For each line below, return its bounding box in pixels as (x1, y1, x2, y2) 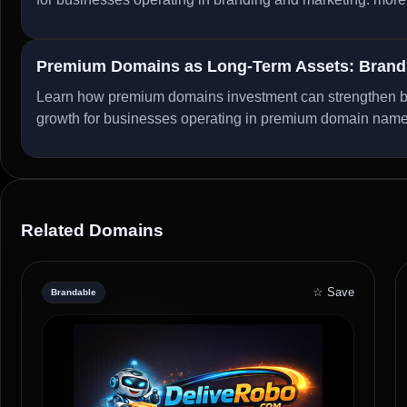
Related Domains (21, 220, 164, 240)
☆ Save (313, 284, 354, 299)
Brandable (51, 286, 96, 297)
